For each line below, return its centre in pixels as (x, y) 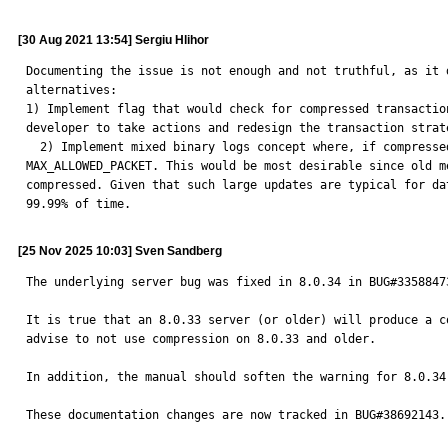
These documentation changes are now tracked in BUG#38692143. (236, 415)
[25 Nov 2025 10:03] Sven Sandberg (120, 251)
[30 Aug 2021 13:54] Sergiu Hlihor (113, 40)
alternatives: (75, 90)
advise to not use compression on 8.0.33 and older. (201, 339)
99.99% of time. (78, 204)
